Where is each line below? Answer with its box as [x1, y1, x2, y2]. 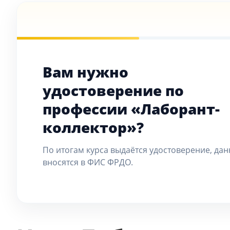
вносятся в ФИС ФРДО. [43, 157, 133, 168]
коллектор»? [43, 118, 144, 137]
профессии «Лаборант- [43, 99, 220, 119]
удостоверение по [43, 81, 184, 100]
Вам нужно [43, 62, 128, 82]
